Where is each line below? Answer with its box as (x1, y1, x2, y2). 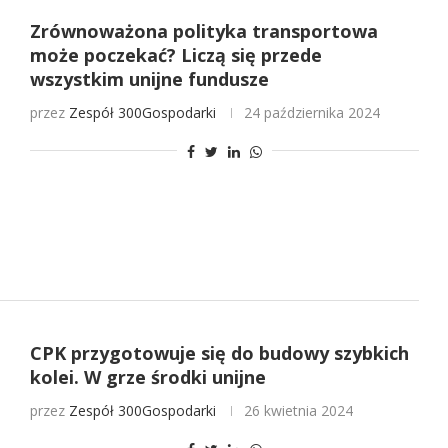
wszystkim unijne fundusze (29, 67, 269, 92)
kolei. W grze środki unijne (29, 364, 266, 389)
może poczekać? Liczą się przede (29, 43, 322, 68)
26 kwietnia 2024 (243, 400, 353, 420)
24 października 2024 (243, 103, 380, 123)
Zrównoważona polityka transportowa (29, 19, 378, 44)
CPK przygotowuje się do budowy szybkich (29, 340, 409, 365)
